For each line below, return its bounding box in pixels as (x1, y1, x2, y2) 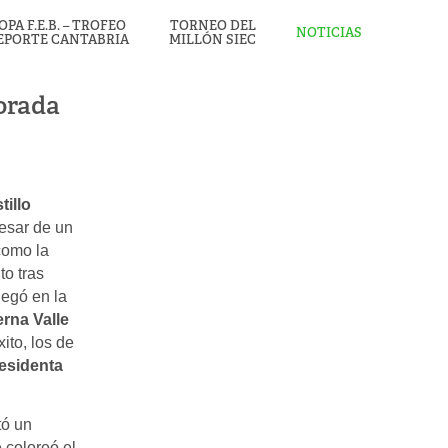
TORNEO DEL (169, 17, 256, 34)
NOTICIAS (296, 24, 362, 41)
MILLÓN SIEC (169, 31, 256, 48)
